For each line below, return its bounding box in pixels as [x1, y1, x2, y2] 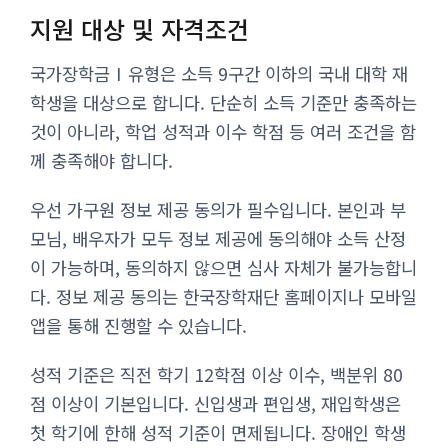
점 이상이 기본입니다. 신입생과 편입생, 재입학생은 [30, 390, 401, 416]
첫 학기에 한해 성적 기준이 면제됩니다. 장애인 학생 [30, 419, 406, 445]
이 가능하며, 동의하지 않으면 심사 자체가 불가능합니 [30, 254, 417, 280]
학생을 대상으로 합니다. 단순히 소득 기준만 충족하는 [30, 89, 417, 115]
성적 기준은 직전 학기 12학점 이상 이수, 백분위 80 [30, 361, 403, 387]
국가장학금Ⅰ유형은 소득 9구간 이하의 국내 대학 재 [30, 60, 408, 86]
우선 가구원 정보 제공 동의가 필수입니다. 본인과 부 [30, 196, 406, 222]
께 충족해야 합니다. [30, 147, 173, 173]
